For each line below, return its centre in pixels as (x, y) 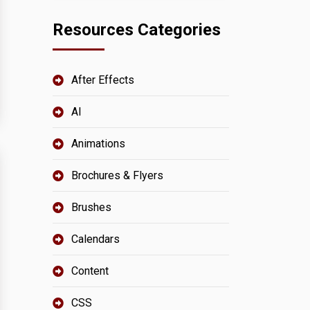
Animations (98, 144)
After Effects (103, 80)
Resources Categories (137, 30)
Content (90, 271)
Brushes (91, 207)
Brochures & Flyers (117, 175)
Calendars (95, 239)
